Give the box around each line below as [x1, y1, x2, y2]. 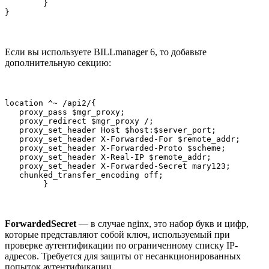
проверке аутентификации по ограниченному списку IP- [5, 240, 238, 250]
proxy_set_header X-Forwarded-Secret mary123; [5, 161, 231, 171]
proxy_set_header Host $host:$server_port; [5, 125, 216, 134]
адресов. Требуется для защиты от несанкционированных [5, 250, 241, 261]
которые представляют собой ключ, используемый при [5, 229, 230, 240]
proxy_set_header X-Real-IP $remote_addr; [5, 152, 211, 162]
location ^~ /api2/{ [5, 98, 96, 107]
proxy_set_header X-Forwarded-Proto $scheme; [5, 143, 226, 153]
